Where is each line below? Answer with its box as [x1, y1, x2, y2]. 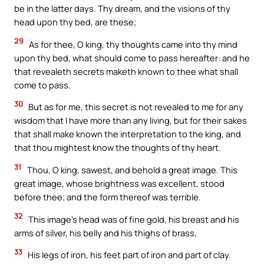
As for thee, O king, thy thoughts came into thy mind [27, 38, 237, 50]
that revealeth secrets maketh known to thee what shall [14, 65, 238, 77]
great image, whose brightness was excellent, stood [14, 177, 225, 189]
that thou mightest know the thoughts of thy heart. [14, 141, 221, 154]
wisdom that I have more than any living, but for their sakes [14, 114, 247, 127]
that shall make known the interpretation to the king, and [14, 128, 241, 140]
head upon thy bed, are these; [14, 16, 136, 28]
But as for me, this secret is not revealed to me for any [27, 101, 243, 113]
